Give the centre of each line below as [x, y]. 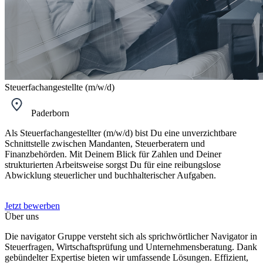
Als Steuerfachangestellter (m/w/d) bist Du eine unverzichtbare [121, 133]
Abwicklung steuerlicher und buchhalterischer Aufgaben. [110, 175]
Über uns [22, 216]
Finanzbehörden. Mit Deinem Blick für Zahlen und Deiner [113, 154]
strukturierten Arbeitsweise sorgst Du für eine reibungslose [113, 165]
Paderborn [49, 113]
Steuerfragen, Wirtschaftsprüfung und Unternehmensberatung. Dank [131, 247]
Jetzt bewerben [32, 206]
